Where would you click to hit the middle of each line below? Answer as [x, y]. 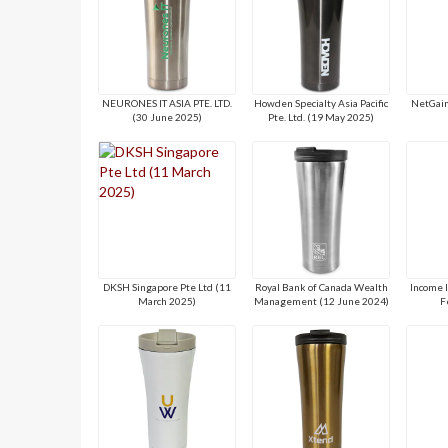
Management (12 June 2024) [321, 300]
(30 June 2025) [167, 116]
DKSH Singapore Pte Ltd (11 [167, 286]
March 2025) [167, 300]
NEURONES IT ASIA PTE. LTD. [167, 102]
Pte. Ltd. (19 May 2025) [321, 116]
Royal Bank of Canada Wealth [321, 286]
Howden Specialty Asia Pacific [321, 102]
